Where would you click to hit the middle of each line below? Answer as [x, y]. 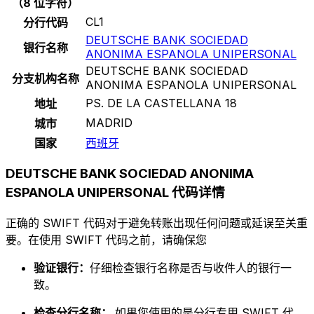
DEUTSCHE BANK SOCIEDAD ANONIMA [130, 174]
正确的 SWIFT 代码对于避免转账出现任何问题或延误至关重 [157, 223]
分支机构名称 [45, 78]
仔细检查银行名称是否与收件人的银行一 [191, 268]
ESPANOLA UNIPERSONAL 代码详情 [115, 193]
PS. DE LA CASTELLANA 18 [161, 103]
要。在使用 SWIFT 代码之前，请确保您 [106, 240]
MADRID [109, 122]
